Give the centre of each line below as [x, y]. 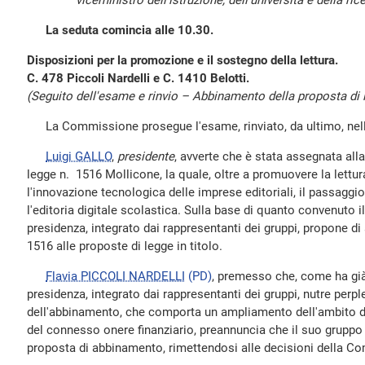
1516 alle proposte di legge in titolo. [125, 246]
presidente [146, 156]
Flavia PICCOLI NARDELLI [115, 276]
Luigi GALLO [79, 156]
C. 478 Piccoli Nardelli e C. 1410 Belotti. [138, 78]
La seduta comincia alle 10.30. [130, 30]
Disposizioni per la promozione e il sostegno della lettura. [182, 60]
